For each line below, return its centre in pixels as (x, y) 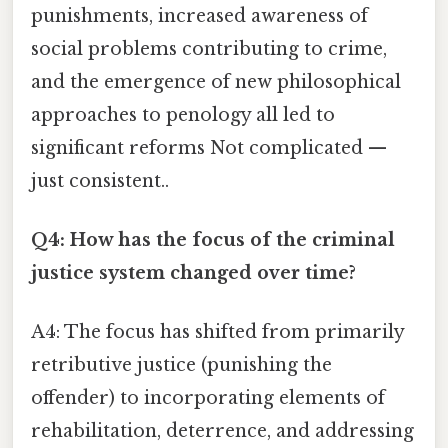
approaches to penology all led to (183, 114)
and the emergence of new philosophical (216, 81)
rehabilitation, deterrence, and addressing (222, 431)
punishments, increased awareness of (199, 15)
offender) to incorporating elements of (208, 398)
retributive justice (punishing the (181, 365)
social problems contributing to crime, (209, 48)
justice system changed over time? (193, 272)
